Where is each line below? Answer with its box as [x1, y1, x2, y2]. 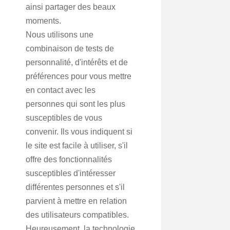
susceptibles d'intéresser [26, 169, 116, 178]
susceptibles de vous [26, 113, 102, 122]
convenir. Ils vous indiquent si [26, 127, 132, 136]
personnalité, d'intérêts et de [26, 58, 128, 67]
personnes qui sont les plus [26, 100, 125, 108]
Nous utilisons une [26, 30, 93, 39]
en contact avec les [26, 86, 95, 94]
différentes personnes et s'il [26, 183, 125, 191]
